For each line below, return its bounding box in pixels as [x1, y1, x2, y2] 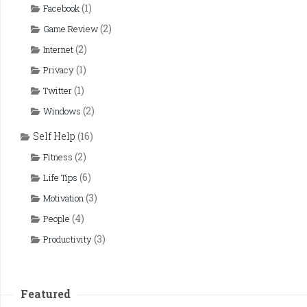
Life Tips [43, 171, 77, 184]
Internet [43, 42, 73, 56]
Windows [43, 104, 81, 117]
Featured [21, 286, 71, 301]
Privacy [43, 63, 74, 76]
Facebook [43, 1, 79, 14]
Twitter [43, 84, 72, 97]
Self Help [33, 129, 75, 143]
